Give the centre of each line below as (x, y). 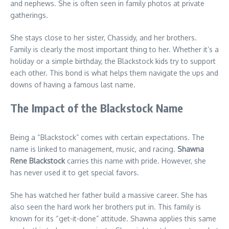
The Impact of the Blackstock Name (97, 108)
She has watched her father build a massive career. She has (109, 195)
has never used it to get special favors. (75, 173)
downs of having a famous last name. (73, 85)
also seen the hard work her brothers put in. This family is (106, 207)
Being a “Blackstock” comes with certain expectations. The (107, 138)
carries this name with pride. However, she (135, 161)
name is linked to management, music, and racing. (94, 149)
